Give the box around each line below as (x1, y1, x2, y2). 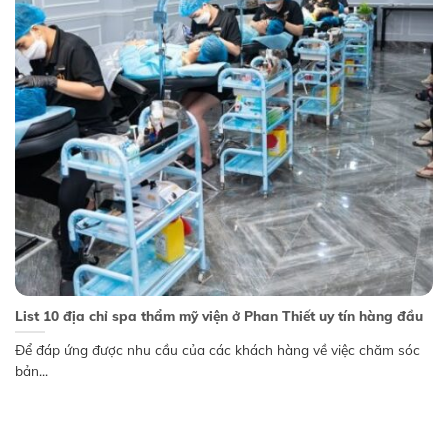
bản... (14, 362, 48, 380)
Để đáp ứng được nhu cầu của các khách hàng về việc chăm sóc (14, 341, 420, 359)
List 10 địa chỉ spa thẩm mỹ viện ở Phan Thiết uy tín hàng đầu (14, 306, 423, 324)
